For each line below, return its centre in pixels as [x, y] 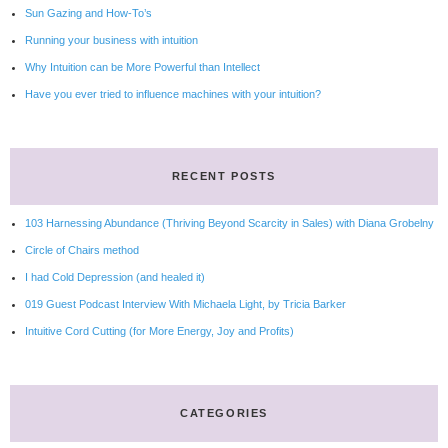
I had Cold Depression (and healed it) [115, 277]
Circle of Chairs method [82, 250]
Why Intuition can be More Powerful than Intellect [142, 67]
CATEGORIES [224, 413]
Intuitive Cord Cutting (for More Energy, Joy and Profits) [159, 331]
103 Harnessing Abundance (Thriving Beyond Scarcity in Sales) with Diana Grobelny [229, 223]
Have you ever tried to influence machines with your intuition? [173, 94]
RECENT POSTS [224, 176]
